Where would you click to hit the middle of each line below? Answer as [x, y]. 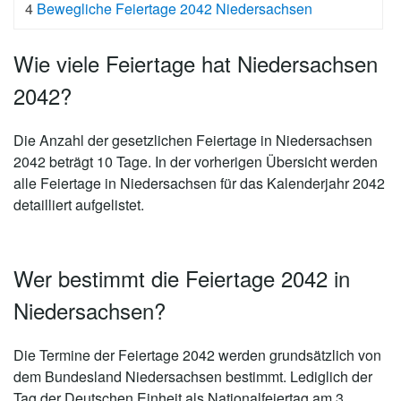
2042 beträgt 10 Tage [81, 162]
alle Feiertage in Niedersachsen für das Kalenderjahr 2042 [199, 183]
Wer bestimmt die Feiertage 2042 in [182, 278]
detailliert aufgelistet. [79, 205]
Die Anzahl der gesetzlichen [105, 141]
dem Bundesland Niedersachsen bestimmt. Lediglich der [193, 376]
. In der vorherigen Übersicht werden [263, 162]
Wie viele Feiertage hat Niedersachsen [196, 64]
